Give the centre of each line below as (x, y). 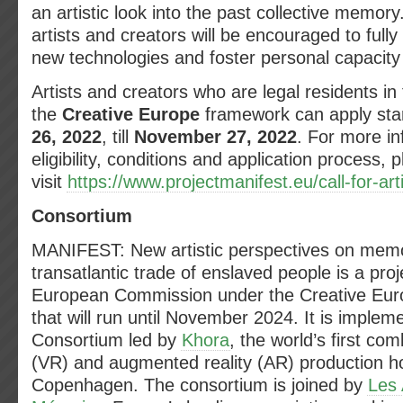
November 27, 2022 (215, 137)
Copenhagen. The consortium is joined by (200, 385)
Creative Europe (131, 114)
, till (118, 137)
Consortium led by (107, 340)
